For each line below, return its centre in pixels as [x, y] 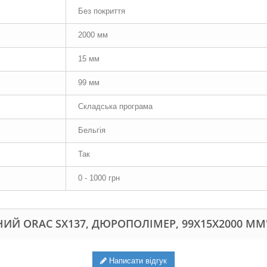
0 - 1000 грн [99, 178]
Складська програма [115, 106]
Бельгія [92, 130]
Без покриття [102, 11]
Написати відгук [137, 261]
